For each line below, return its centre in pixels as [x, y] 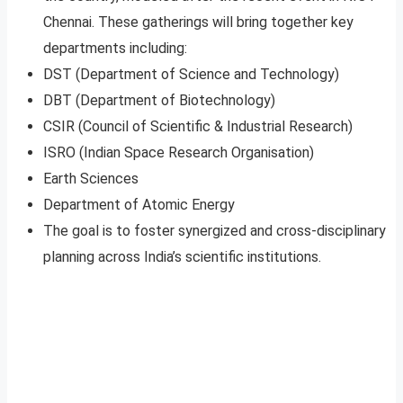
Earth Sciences [91, 178]
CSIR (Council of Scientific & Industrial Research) [198, 126]
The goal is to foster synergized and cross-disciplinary [215, 230]
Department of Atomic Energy [139, 204]
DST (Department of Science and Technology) [191, 74]
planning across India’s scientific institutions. [182, 256]
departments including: [115, 48]
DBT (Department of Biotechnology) [159, 100]
